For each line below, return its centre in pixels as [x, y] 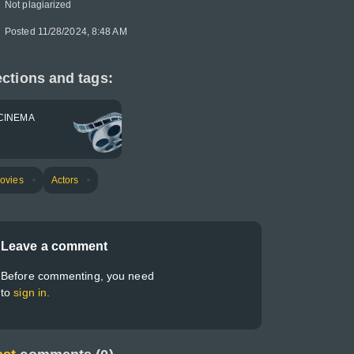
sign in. [32, 292]
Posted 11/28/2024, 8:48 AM [66, 32]
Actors [65, 180]
